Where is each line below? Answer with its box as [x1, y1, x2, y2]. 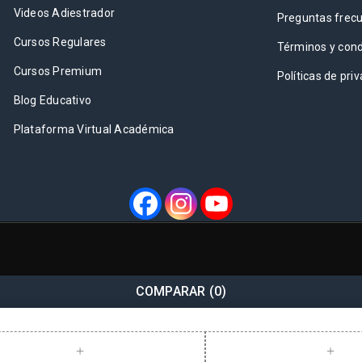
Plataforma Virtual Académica [13, 122, 175, 136]
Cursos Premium [13, 64, 103, 78]
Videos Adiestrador [13, 6, 116, 19]
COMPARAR [135, 283, 206, 299]
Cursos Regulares [13, 35, 107, 48]
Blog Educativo [13, 93, 92, 107]
